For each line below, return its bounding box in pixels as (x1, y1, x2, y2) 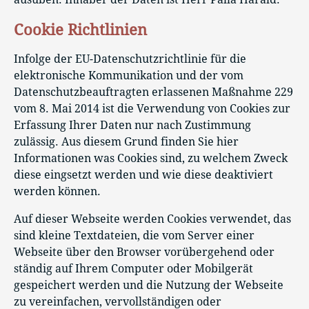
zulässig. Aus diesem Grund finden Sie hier (14, 135, 239, 148)
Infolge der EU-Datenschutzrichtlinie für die (14, 52, 246, 66)
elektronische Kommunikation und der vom (14, 69, 243, 82)
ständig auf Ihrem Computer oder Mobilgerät (14, 262, 253, 275)
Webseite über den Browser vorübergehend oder (14, 246, 275, 259)
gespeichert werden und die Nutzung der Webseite (14, 279, 283, 292)
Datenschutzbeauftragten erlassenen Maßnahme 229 (14, 86, 293, 99)
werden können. (14, 185, 101, 198)
